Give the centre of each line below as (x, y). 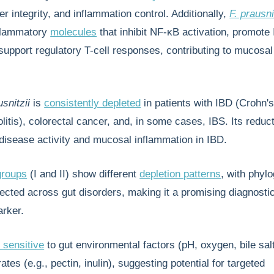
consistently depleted (93, 103)
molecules (74, 32)
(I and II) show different (83, 174)
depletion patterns (180, 174)
